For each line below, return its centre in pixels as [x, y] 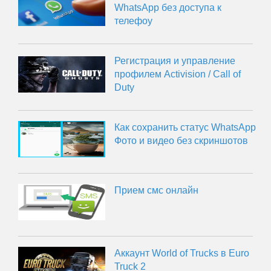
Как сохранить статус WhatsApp [185, 127]
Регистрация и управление [175, 61]
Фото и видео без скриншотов [181, 141]
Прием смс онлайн [157, 190]
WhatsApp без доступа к [168, 8]
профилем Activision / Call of [178, 74]
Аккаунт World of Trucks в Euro [182, 253]
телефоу [134, 21]
